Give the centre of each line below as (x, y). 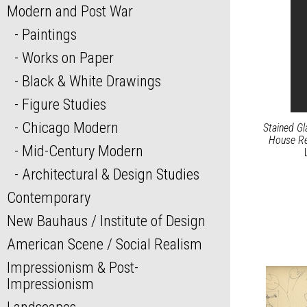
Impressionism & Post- (73, 268)
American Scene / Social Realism (105, 244)
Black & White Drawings (91, 81)
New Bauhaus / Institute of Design (106, 221)
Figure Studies (64, 105)
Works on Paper (67, 58)
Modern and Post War (70, 11)
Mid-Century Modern (82, 151)
